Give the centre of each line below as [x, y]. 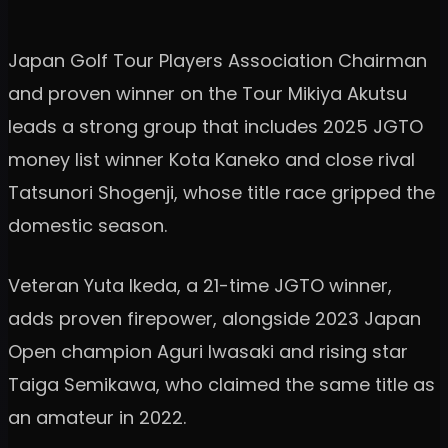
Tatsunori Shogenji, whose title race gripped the [221, 192]
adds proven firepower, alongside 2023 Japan [214, 318]
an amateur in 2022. [97, 417]
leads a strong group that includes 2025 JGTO [215, 126]
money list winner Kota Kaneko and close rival [211, 159]
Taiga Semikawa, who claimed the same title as [221, 384]
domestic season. [87, 225]
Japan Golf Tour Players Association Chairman [217, 60]
